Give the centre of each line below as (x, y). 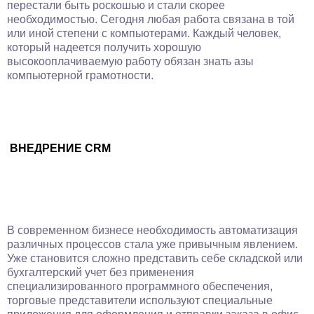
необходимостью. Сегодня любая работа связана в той (151, 19)
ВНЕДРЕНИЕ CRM (60, 148)
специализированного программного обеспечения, (140, 286)
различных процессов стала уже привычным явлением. (152, 244)
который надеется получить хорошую (104, 47)
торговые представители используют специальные (140, 300)
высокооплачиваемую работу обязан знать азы (130, 61)
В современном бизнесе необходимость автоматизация (152, 230)
